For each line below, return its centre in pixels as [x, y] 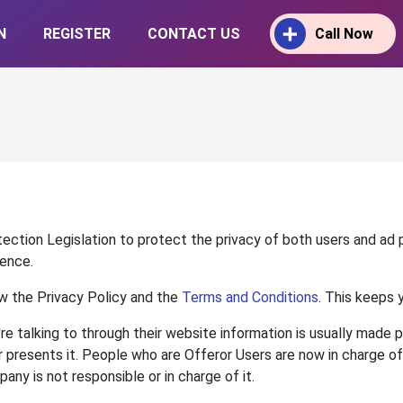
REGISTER [77, 33]
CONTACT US [194, 33]
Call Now [344, 33]
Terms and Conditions [250, 298]
